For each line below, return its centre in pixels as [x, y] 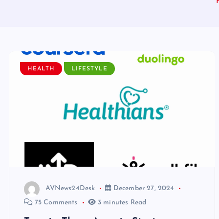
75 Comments [55, 202]
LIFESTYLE [89, 69]
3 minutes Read [121, 202]
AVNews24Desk [70, 189]
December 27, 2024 [143, 189]
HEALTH [41, 69]
